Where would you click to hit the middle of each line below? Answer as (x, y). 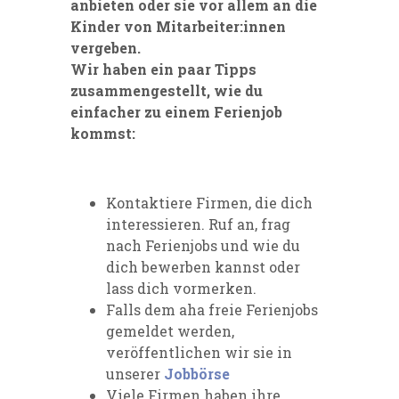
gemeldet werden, (170, 330)
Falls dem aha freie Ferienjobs (212, 309)
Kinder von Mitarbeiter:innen (178, 26)
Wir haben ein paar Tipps (163, 69)
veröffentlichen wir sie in (199, 352)
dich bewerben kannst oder (203, 266)
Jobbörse (197, 373)
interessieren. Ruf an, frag (198, 224)
